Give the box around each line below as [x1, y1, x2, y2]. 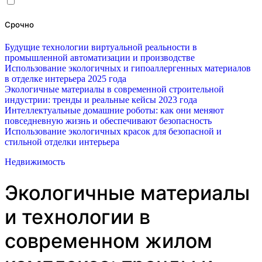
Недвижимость [5, 157, 65, 167]
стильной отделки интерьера [5, 137, 119, 147]
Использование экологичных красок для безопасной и [5, 126, 222, 137]
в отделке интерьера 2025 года [5, 74, 126, 84]
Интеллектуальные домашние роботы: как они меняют [5, 105, 224, 116]
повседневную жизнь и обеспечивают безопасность [5, 116, 212, 126]
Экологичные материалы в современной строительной [5, 84, 224, 95]
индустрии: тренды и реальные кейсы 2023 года [5, 95, 197, 105]
